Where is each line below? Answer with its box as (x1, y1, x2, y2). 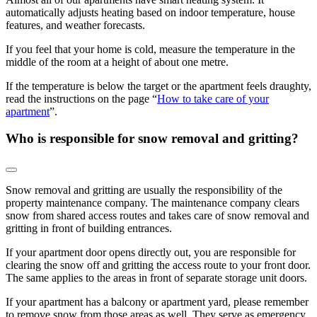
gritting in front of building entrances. (6, 221, 172, 234)
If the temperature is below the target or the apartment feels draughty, (6, 79, 311, 92)
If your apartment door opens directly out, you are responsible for (6, 246, 296, 258)
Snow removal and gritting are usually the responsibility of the (6, 183, 282, 196)
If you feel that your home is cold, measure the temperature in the (6, 42, 295, 55)
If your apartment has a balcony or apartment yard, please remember (6, 295, 309, 308)
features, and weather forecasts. (6, 18, 145, 31)
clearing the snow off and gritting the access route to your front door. (6, 258, 311, 271)
